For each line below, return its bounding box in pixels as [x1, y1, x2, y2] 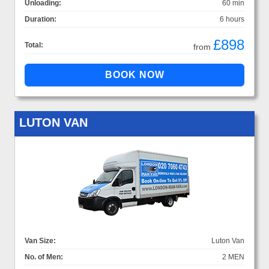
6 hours [220, 14, 244, 23]
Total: [25, 40, 43, 49]
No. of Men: [25, 252, 63, 261]
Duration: [25, 14, 56, 23]
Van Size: [25, 236, 56, 245]
